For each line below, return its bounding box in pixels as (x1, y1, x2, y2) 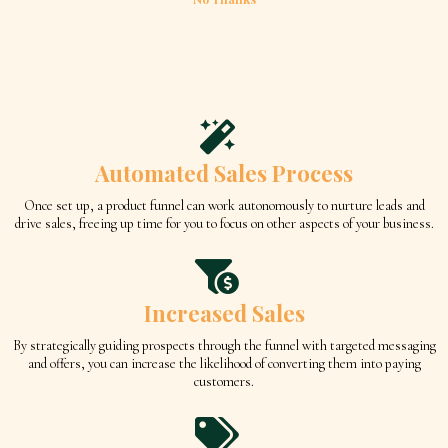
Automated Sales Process (95, 158, 353, 189)
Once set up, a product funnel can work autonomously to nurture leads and (23, 197, 425, 215)
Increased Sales (143, 298, 305, 329)
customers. (194, 373, 254, 391)
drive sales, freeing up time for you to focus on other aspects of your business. (14, 215, 434, 233)
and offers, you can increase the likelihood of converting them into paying (27, 355, 421, 373)
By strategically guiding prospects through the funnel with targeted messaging (12, 337, 436, 355)
